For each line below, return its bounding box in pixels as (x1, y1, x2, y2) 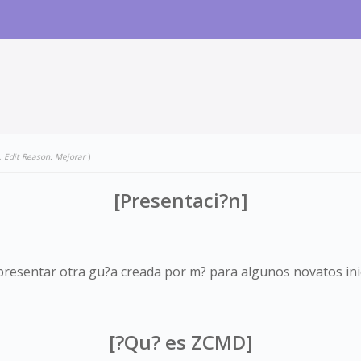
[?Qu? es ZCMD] (108, 329, 253, 356)
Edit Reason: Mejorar (4, 151, 85, 163)
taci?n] (184, 187, 248, 214)
